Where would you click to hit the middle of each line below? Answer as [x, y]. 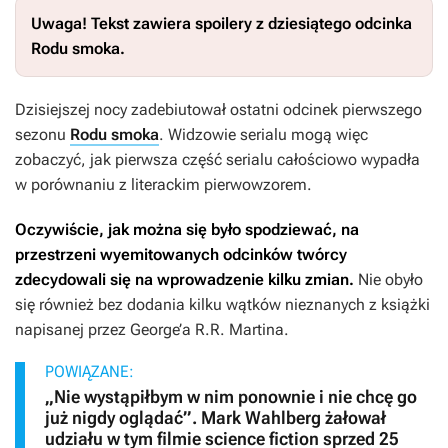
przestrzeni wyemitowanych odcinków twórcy [181, 255]
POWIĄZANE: [89, 372]
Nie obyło [390, 280]
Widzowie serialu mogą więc [268, 135]
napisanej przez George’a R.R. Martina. [152, 330]
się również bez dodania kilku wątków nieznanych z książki [222, 305]
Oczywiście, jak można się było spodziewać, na [187, 230]
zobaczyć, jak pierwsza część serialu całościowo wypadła [217, 160]
